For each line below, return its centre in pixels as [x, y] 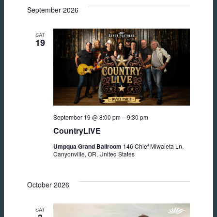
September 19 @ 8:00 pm [87, 117]
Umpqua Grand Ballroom [88, 146]
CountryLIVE [77, 130]
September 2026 [53, 10]
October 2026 [48, 184]
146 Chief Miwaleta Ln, [153, 146]
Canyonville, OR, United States [94, 154]
